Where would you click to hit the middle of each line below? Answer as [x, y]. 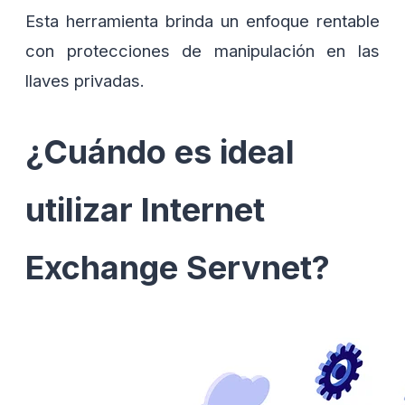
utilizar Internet [145, 209]
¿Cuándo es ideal [160, 151]
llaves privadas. [85, 81]
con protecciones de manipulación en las [202, 51]
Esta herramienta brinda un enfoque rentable [202, 21]
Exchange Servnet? [178, 267]
